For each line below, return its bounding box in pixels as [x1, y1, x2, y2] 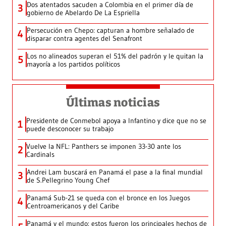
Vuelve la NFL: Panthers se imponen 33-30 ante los [26, 141, 181, 151]
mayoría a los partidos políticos [27, 59, 120, 69]
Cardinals [26, 149, 54, 159]
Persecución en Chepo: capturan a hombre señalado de [27, 25, 194, 35]
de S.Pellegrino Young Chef [27, 175, 109, 185]
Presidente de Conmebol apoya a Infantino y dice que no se [26, 116, 206, 125]
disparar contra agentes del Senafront [27, 33, 142, 43]
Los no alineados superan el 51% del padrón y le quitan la [27, 51, 203, 61]
